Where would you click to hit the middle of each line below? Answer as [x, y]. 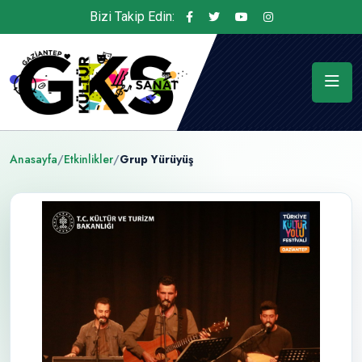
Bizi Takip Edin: [132, 17]
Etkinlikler [88, 159]
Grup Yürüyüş [156, 159]
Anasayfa [34, 159]
